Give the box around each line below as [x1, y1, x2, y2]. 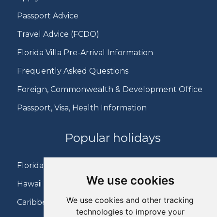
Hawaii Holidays [17, 179, 76, 188]
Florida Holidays [17, 160, 78, 170]
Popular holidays [64, 130, 161, 145]
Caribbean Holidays [17, 197, 91, 207]
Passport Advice [17, 11, 78, 20]
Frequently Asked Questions [17, 66, 128, 76]
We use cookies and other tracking [66, 195, 194, 205]
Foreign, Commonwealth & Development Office [17, 84, 202, 94]
